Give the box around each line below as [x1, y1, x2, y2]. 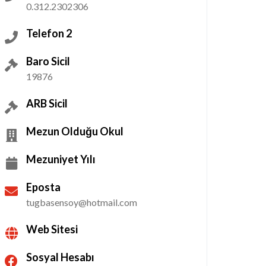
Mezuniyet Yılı [26, 153, 96, 166]
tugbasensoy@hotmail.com [26, 197, 137, 208]
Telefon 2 [26, 27, 72, 40]
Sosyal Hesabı [26, 251, 94, 264]
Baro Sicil [26, 55, 70, 68]
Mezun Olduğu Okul [26, 125, 123, 138]
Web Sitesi [26, 223, 78, 236]
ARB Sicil [26, 97, 68, 110]
